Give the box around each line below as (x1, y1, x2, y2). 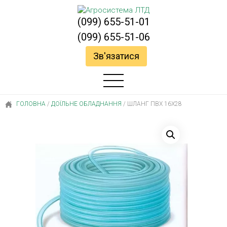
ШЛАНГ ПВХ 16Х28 (126, 100, 182, 107)
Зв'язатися (93, 51, 139, 61)
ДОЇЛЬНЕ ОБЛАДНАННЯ (51, 100, 122, 107)
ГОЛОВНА (15, 100, 46, 107)
